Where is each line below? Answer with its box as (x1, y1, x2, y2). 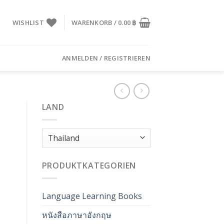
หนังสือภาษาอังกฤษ (41, 209, 111, 220)
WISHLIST (12, 18, 44, 27)
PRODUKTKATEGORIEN (41, 160, 136, 171)
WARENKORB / (71, 18, 118, 27)
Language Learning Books (41, 190, 142, 201)
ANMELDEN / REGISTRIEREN (62, 53, 150, 62)
